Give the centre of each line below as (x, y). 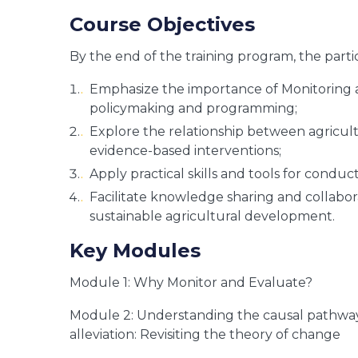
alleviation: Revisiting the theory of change (205, 334)
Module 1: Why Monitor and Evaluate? (191, 282)
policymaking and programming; (193, 108)
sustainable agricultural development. (212, 216)
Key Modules (135, 250)
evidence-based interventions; (185, 150)
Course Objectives (162, 24)
